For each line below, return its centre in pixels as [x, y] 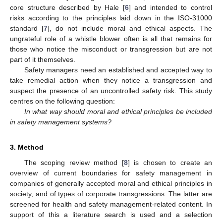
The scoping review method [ [74, 162]
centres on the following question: [62, 101]
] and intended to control [170, 7]
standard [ [27, 28]
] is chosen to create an [170, 162]
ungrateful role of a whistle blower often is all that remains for [111, 38]
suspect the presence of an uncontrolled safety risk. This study [111, 90]
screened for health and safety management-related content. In [111, 204]
